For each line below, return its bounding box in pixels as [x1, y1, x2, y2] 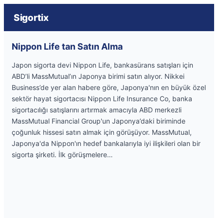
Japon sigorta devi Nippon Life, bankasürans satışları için [12, 61, 193, 69]
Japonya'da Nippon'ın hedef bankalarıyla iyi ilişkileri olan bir [12, 139, 200, 147]
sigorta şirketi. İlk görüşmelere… [12, 150, 113, 159]
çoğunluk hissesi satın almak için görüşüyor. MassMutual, [12, 128, 192, 136]
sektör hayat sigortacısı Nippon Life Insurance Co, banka [12, 94, 192, 103]
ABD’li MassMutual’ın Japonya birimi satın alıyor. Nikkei [12, 72, 184, 80]
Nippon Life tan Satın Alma [12, 41, 123, 52]
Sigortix [14, 12, 49, 23]
